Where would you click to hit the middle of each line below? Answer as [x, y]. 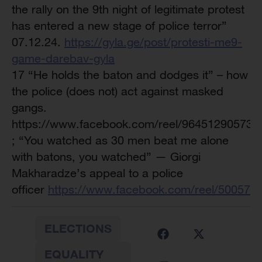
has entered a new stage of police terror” [119, 25]
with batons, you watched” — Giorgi [106, 156]
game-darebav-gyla [63, 58]
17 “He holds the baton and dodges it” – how [130, 75]
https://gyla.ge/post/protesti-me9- [153, 42]
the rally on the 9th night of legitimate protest [128, 9]
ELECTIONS [78, 228]
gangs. [29, 107]
